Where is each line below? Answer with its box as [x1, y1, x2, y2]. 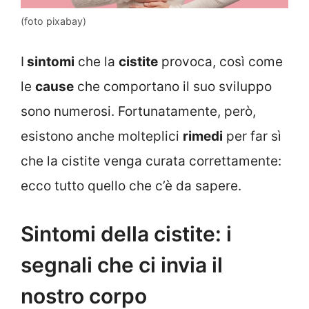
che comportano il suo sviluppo [74, 79, 272, 95]
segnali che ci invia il [21, 252, 223, 277]
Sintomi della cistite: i [21, 221, 232, 246]
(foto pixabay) [21, 14, 86, 27]
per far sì [223, 128, 281, 145]
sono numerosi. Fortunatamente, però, [21, 103, 256, 120]
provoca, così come [158, 54, 283, 70]
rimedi [183, 128, 223, 145]
